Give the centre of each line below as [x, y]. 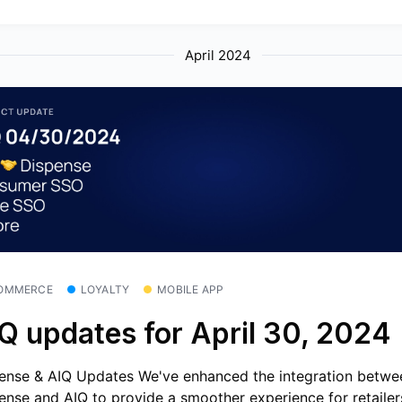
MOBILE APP [191, 289]
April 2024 [218, 55]
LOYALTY [105, 289]
